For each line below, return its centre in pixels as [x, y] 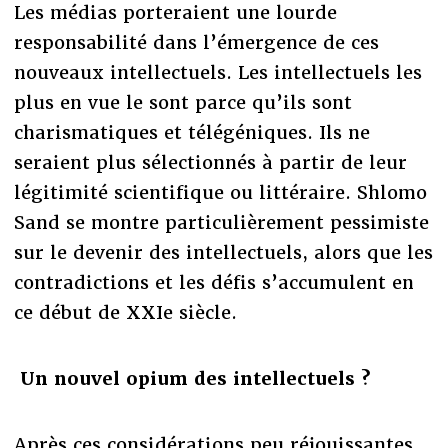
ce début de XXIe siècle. [125, 312]
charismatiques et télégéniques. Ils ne [191, 132]
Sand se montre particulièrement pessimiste [221, 222]
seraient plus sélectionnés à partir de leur [210, 162]
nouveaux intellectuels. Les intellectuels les [217, 72]
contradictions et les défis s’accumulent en [213, 282]
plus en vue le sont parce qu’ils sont [182, 102]
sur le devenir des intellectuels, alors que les [223, 252]
